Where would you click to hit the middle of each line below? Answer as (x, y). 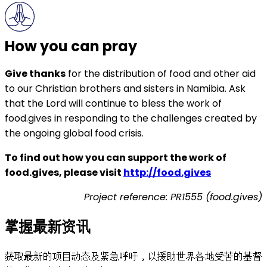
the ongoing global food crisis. (74, 133)
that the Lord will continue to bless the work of (113, 104)
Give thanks (35, 74)
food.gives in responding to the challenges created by (131, 119)
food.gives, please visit (64, 173)
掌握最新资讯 (48, 227)
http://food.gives (167, 173)
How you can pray (71, 46)
